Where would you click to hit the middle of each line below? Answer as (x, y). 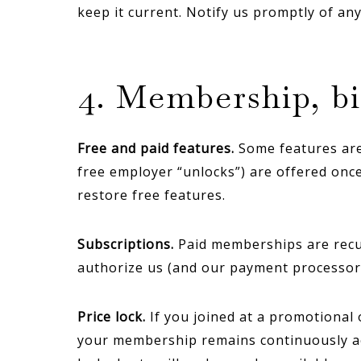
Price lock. (112, 317)
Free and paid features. (156, 148)
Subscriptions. (126, 244)
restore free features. (151, 195)
